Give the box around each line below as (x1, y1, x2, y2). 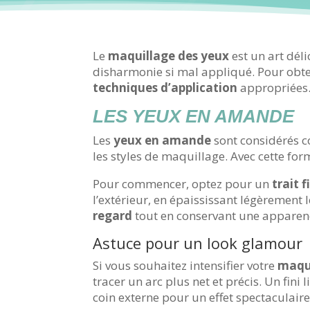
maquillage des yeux (108, 48, 230, 64)
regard (93, 208, 133, 224)
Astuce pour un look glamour (93, 232, 303, 254)
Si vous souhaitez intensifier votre (93, 257, 278, 274)
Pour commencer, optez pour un (93, 176, 273, 192)
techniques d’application (93, 80, 238, 96)
